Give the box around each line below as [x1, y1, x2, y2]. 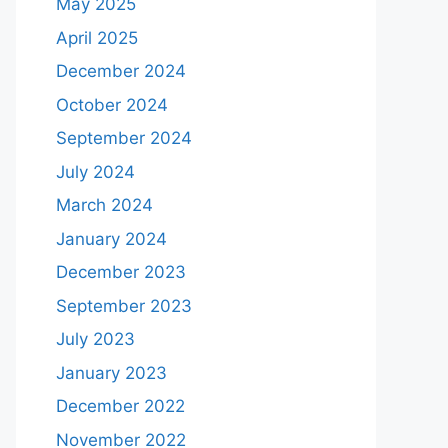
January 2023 [56, 362, 167, 383]
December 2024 [56, 61, 186, 82]
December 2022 [56, 396, 185, 417]
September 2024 [56, 128, 192, 149]
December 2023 [56, 262, 186, 283]
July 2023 [56, 329, 135, 350]
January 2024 [56, 228, 167, 249]
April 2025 [56, 27, 138, 48]
